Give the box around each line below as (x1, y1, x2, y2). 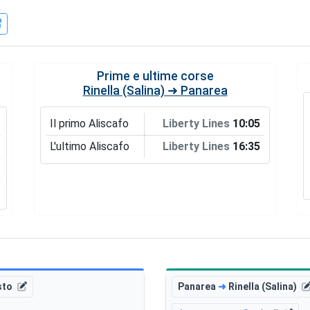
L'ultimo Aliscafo (49, 139, 129, 153)
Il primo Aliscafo (49, 116, 129, 130)
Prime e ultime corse (96, 69, 214, 83)
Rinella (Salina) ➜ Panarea (82, 83, 228, 98)
